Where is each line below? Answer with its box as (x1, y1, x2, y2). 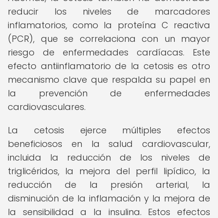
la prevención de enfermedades (8, 87, 210, 99)
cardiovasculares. (8, 101, 86, 113)
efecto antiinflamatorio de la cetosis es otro (8, 60, 210, 72)
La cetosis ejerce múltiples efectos (8, 124, 210, 136)
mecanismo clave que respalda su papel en (8, 73, 210, 86)
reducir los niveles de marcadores (8, 5, 210, 18)
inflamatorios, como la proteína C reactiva (8, 19, 210, 31)
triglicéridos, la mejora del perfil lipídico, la (8, 165, 210, 177)
